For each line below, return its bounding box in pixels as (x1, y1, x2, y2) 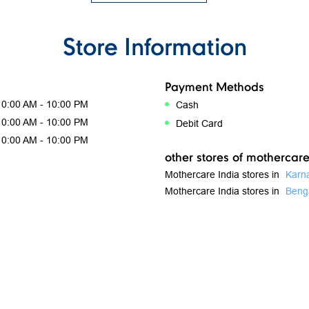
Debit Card (176, 118, 223, 130)
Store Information (62, 31, 247, 61)
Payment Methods (165, 79, 264, 94)
